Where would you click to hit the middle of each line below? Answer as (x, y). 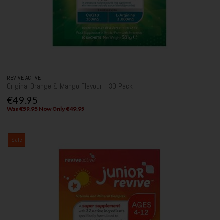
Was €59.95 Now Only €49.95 (46, 109)
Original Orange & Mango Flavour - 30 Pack (70, 86)
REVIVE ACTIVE (24, 77)
